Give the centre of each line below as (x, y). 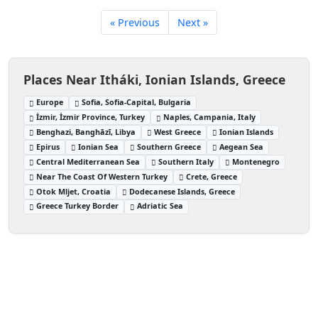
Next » (193, 22)
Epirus (48, 146)
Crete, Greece (212, 176)
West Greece (178, 132)
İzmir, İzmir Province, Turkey (91, 117)
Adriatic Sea (160, 206)
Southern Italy (186, 161)
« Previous (135, 22)
